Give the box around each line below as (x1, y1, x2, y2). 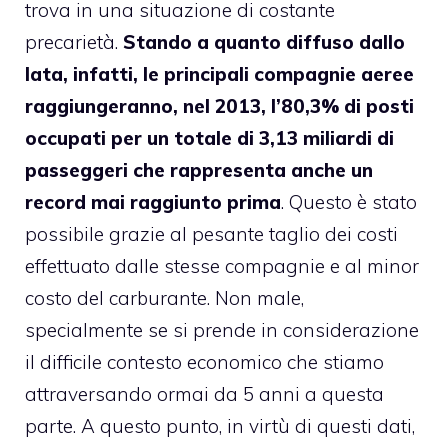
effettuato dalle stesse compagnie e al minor (25, 253, 419, 278)
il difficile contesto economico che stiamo (25, 349, 384, 374)
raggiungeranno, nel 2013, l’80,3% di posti (25, 93, 414, 118)
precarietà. (25, 29, 123, 54)
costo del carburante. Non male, (25, 285, 304, 310)
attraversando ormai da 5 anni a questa (25, 381, 384, 406)
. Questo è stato (281, 189, 417, 214)
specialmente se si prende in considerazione (25, 317, 419, 342)
